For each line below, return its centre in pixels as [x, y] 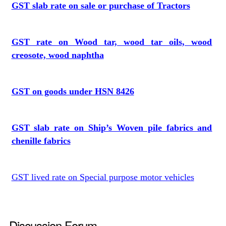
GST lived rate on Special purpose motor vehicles [103, 177]
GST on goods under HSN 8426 [73, 91]
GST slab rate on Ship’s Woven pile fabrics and [112, 128]
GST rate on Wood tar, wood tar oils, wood [112, 42]
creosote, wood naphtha [58, 55]
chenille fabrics [41, 141]
